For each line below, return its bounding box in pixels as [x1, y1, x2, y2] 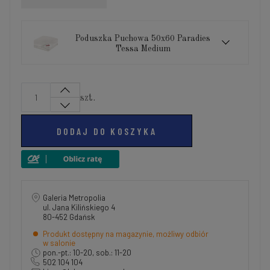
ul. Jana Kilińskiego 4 [43, 202, 120, 213]
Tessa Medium [115, 45, 171, 54]
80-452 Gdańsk [43, 212, 95, 222]
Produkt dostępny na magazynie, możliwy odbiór [43, 229, 209, 239]
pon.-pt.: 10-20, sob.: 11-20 [43, 248, 131, 258]
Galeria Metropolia [43, 193, 105, 203]
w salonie [43, 238, 75, 248]
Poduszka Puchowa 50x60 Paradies [75, 34, 211, 43]
